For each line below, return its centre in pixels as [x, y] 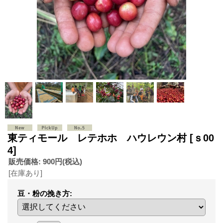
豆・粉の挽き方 [44, 193]
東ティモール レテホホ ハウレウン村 [99, 138]
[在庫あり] [25, 173]
